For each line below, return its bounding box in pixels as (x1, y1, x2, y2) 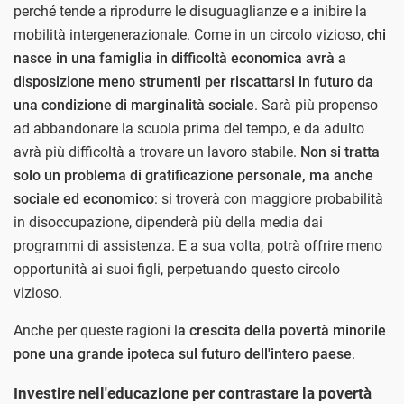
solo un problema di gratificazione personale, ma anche (14, 167, 373, 185)
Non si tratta (300, 143, 380, 161)
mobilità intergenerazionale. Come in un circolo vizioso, (14, 26, 367, 44)
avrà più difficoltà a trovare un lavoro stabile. (14, 143, 300, 161)
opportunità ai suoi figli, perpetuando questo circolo (14, 261, 340, 279)
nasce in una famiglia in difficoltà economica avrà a (14, 50, 346, 68)
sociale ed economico (14, 190, 154, 208)
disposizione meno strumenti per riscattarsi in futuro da (14, 73, 373, 91)
